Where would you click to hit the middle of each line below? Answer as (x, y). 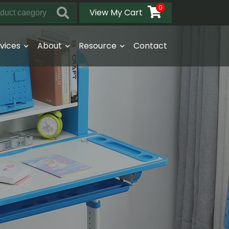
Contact (150, 46)
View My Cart (116, 13)
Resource (98, 46)
